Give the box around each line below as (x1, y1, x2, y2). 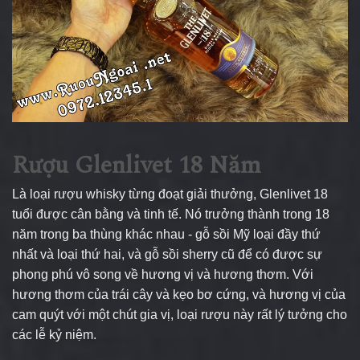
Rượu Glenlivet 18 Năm (12, 147, 261, 185)
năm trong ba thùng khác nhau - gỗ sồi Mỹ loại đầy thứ (12, 227, 321, 242)
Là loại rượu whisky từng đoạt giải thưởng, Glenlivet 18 (12, 187, 328, 202)
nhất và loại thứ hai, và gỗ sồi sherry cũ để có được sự (12, 247, 322, 262)
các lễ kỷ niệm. (12, 328, 96, 342)
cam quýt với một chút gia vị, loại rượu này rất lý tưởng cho (12, 308, 347, 322)
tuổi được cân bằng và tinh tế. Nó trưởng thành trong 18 (12, 207, 329, 222)
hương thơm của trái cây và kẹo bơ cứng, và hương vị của (12, 288, 346, 302)
